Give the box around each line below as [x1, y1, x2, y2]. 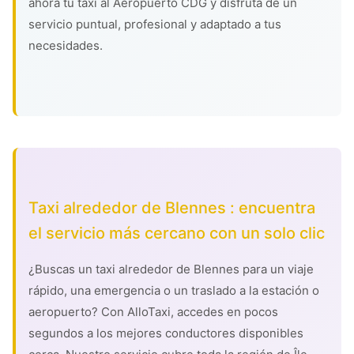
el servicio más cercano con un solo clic [28, 224, 325, 243]
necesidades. [28, 38, 103, 53]
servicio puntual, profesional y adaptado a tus [28, 17, 281, 32]
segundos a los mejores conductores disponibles [28, 326, 303, 341]
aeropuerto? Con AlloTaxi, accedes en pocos [28, 304, 278, 319]
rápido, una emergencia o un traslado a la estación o [28, 283, 319, 298]
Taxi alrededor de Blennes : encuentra [28, 198, 315, 217]
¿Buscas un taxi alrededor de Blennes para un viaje [28, 262, 314, 277]
